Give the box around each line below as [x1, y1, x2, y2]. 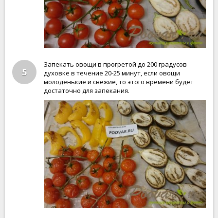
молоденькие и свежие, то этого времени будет [44, 77, 194, 86]
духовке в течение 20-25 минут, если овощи [44, 69, 180, 77]
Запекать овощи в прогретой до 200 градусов [44, 60, 187, 69]
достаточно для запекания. [44, 86, 129, 95]
